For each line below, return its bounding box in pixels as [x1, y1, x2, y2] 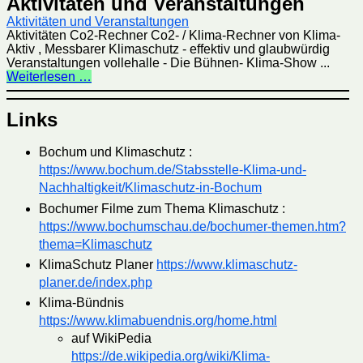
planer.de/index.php [39, 275, 152, 289]
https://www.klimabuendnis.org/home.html [39, 313, 277, 327]
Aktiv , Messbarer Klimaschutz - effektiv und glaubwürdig [6, 42, 330, 57]
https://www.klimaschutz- [156, 257, 297, 271]
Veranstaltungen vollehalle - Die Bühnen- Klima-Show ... [6, 56, 330, 70]
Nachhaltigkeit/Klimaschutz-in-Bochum [39, 181, 262, 195]
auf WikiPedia [71, 331, 152, 345]
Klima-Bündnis [39, 295, 124, 310]
